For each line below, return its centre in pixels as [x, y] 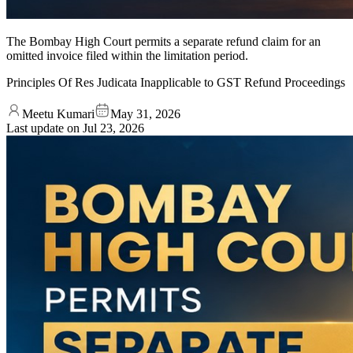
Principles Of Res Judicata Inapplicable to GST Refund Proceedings [176, 82]
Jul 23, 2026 [113, 128]
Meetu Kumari [58, 113]
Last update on [45, 128]
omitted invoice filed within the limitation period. [127, 55]
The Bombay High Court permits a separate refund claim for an [163, 41]
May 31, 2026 [145, 113]
